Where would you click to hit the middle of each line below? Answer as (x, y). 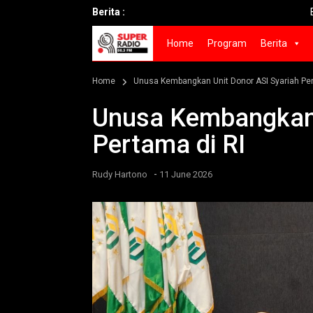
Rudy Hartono (120, 174)
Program (227, 43)
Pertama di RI (169, 145)
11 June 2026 (186, 174)
